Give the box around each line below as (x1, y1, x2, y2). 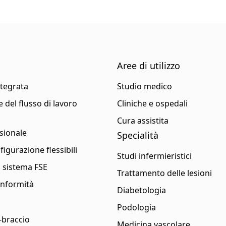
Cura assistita (117, 115, 168, 126)
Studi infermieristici (117, 150, 192, 161)
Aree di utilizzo (117, 60, 180, 72)
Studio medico (117, 81, 172, 92)
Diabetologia (117, 185, 166, 196)
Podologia (117, 202, 156, 213)
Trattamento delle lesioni (117, 167, 212, 179)
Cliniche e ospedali (117, 98, 188, 109)
